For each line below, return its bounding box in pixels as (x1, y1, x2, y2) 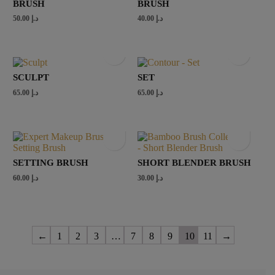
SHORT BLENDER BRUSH (137, 158, 252, 168)
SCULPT (12, 72, 49, 83)
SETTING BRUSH (12, 158, 88, 168)
